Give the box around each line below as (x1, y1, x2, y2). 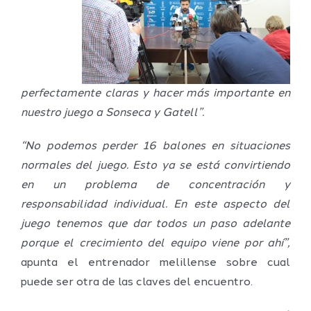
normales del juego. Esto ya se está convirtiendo (21, 160, 290, 171)
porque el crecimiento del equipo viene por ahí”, (21, 237, 290, 249)
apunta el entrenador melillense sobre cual (21, 257, 290, 269)
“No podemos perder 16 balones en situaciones (21, 140, 290, 152)
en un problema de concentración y (21, 179, 290, 191)
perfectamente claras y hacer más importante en (21, 87, 290, 99)
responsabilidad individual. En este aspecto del (21, 199, 290, 210)
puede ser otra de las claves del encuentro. (21, 276, 253, 288)
